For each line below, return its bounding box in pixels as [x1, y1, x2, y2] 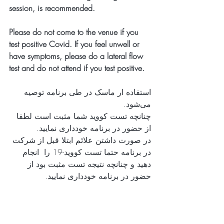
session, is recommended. [9, 2, 95, 13]
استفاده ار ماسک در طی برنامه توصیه [21, 86, 151, 97]
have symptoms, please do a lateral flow [9, 50, 145, 61]
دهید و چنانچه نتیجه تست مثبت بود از [25, 158, 151, 169]
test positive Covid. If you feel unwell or [9, 38, 141, 49]
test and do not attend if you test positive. [9, 62, 144, 73]
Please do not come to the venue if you [9, 26, 141, 37]
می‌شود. [140, 98, 151, 109]
